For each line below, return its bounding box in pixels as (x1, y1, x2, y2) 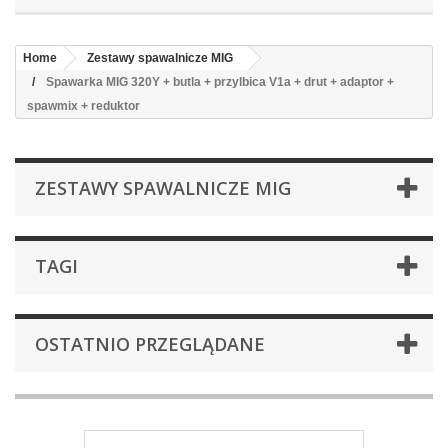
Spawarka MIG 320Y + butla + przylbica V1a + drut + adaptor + (46, 75, 394, 89)
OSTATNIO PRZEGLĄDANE (35, 332, 265, 356)
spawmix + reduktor (27, 99, 140, 113)
